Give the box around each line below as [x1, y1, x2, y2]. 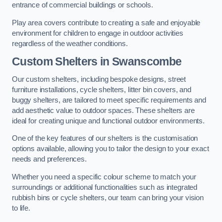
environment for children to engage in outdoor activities [12, 29, 183, 37]
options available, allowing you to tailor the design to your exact [12, 145, 209, 153]
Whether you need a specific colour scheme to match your [12, 172, 197, 181]
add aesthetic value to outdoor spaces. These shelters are [12, 106, 195, 114]
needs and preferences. [12, 155, 87, 164]
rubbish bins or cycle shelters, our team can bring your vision [12, 193, 204, 202]
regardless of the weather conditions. [12, 39, 128, 48]
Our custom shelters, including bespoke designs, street [12, 75, 186, 83]
